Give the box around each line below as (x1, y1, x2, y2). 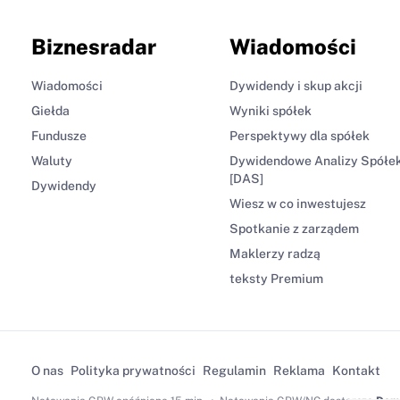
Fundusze (30, 128, 87, 143)
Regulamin (202, 362, 266, 378)
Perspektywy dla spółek (229, 128, 370, 143)
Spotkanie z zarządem (229, 221, 359, 236)
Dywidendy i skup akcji (229, 78, 362, 93)
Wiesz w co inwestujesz (229, 196, 366, 211)
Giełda (30, 103, 70, 118)
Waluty (30, 153, 72, 168)
